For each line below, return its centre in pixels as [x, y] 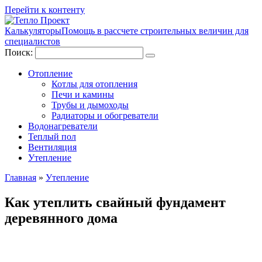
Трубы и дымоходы [90, 105]
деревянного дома [61, 218]
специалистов [32, 41]
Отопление [50, 73]
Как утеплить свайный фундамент [115, 202]
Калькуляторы [33, 31]
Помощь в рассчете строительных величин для [155, 31]
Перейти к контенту [45, 10]
